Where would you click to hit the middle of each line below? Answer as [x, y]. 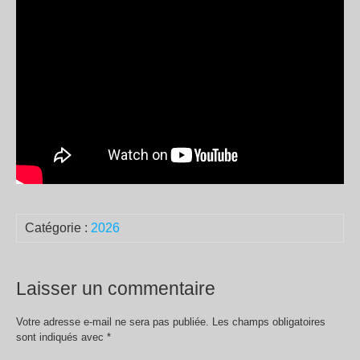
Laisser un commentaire [116, 289]
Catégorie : [58, 228]
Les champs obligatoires [269, 322]
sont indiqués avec [61, 337]
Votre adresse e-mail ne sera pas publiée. [112, 322]
